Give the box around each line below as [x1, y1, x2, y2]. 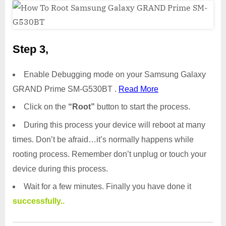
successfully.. [13, 197, 65, 206]
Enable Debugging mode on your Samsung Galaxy [24, 70, 206, 79]
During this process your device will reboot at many [24, 120, 205, 129]
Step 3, [13, 43, 48, 56]
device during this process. [13, 164, 108, 173]
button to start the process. [95, 102, 190, 111]
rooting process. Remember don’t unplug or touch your [13, 149, 206, 158]
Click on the [24, 102, 68, 111]
